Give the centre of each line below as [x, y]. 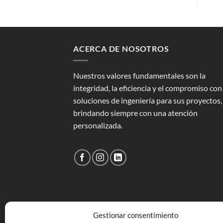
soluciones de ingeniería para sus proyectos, [148, 101]
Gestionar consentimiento [136, 215]
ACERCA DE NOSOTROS [121, 48]
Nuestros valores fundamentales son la [139, 76]
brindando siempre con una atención [135, 113]
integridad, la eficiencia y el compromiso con [148, 88]
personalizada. [98, 125]
